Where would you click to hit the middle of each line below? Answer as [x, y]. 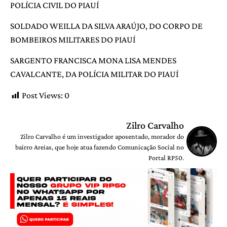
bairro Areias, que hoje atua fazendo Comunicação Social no [100, 147]
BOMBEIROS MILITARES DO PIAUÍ [73, 40]
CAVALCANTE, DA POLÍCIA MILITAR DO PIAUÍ [94, 74]
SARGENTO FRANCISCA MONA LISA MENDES [93, 61]
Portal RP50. [166, 157]
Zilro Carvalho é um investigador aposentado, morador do [102, 136]
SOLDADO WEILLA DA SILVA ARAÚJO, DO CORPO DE [106, 26]
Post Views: [42, 95]
